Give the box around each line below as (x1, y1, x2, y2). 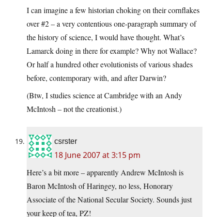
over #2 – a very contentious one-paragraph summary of (27, 18, 196, 29)
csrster (54, 137, 77, 146)
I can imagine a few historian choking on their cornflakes (27, 5, 200, 15)
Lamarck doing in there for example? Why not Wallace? (27, 46, 197, 56)
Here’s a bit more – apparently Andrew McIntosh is (27, 167, 184, 178)
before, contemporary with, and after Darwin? (27, 73, 166, 83)
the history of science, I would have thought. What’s (27, 32, 185, 43)
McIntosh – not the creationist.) (27, 104, 122, 114)
